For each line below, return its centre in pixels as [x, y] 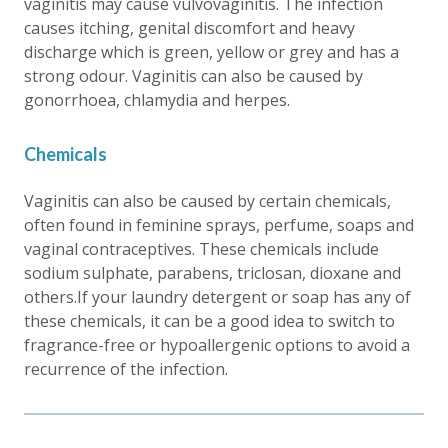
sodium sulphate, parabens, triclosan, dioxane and [212, 272]
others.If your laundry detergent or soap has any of [217, 296]
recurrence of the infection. [126, 368]
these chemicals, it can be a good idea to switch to [209, 320]
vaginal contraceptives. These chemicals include [201, 248]
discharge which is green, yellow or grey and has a [211, 51]
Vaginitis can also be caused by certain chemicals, [207, 200]
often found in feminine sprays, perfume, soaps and [219, 224]
